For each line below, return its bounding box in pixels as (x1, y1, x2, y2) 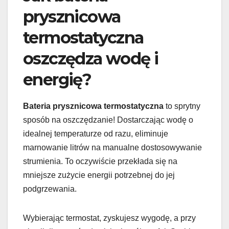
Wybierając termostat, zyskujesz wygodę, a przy (23, 214, 196, 223)
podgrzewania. (23, 185, 77, 194)
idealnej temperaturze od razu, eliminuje (23, 129, 168, 139)
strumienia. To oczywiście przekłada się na (23, 157, 177, 166)
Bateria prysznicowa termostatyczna (23, 102, 164, 111)
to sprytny (164, 102, 200, 111)
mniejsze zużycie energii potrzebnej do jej (23, 171, 175, 180)
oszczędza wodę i (23, 49, 158, 69)
